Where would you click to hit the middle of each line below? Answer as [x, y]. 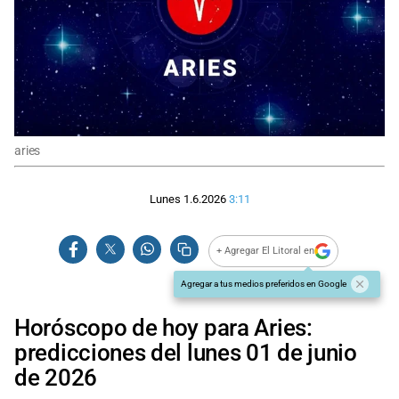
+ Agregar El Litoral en [266, 251]
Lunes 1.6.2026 [187, 199]
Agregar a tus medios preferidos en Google [264, 283]
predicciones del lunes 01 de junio [186, 352]
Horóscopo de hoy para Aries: [163, 327]
